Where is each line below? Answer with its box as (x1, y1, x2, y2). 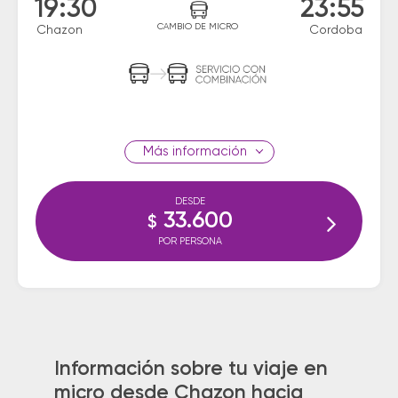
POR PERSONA (158, 236, 222, 246)
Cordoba (309, 24, 362, 36)
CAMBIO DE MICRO (157, 22, 238, 31)
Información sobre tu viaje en (53, 359, 328, 379)
